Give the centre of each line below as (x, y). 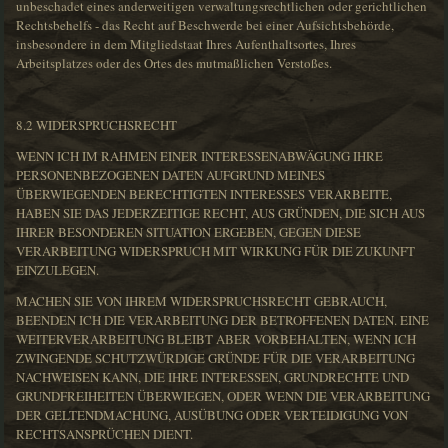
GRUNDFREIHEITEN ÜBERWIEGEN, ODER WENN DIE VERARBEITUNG (223, 396)
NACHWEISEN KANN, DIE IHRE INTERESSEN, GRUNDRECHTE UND (213, 377)
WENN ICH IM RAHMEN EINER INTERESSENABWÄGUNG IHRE (200, 156)
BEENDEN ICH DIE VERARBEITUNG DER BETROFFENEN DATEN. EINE (223, 320)
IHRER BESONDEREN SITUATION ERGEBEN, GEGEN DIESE (189, 232)
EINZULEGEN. (58, 270)
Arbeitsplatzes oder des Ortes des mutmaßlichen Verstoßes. (174, 63)
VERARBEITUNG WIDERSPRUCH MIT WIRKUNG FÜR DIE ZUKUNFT (216, 251)
